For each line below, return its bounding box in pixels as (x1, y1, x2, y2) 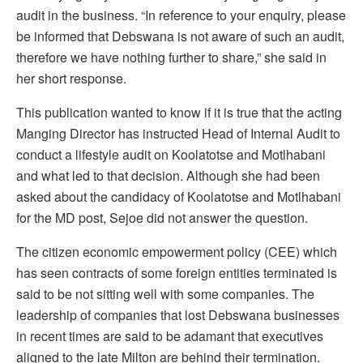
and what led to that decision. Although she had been (16, 166, 320, 186)
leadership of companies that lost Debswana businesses (16, 305, 340, 325)
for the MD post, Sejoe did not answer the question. (16, 208, 308, 228)
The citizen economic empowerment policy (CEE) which (16, 242, 337, 262)
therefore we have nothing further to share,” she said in (16, 48, 327, 67)
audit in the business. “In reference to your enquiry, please (16, 6, 346, 25)
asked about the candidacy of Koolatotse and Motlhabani (16, 187, 341, 207)
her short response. (16, 69, 126, 88)
